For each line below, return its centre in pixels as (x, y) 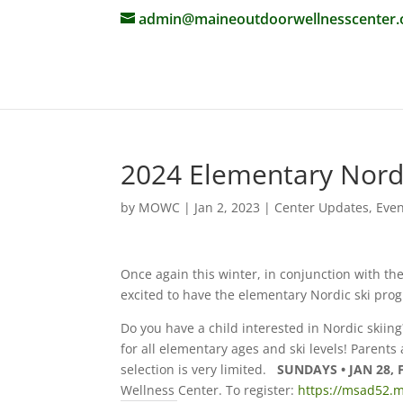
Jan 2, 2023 (228, 207)
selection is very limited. (199, 369)
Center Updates (322, 207)
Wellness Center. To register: (210, 390)
